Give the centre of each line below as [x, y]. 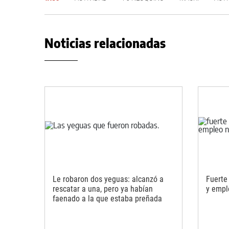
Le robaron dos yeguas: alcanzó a [108, 179]
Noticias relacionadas [105, 43]
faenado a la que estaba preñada [107, 198]
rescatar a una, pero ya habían [103, 189]
